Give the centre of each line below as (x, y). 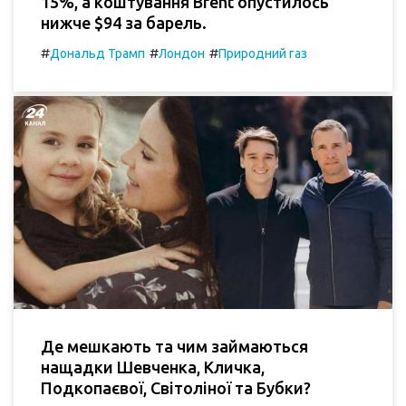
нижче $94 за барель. (124, 22)
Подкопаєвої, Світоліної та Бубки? (176, 387)
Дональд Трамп (97, 53)
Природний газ (263, 53)
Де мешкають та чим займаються (174, 346)
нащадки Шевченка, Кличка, (153, 367)
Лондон (182, 53)
